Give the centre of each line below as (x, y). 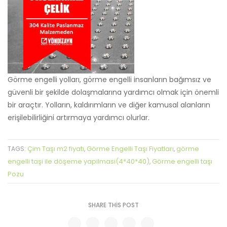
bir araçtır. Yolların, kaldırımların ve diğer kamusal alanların (109, 105)
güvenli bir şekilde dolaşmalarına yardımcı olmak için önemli (113, 92)
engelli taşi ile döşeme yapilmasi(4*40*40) (79, 161)
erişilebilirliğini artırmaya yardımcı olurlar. (79, 117)
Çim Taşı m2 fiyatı (56, 148)
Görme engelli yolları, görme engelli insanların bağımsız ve (109, 79)
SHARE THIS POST (113, 205)
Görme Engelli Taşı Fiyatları (130, 148)
